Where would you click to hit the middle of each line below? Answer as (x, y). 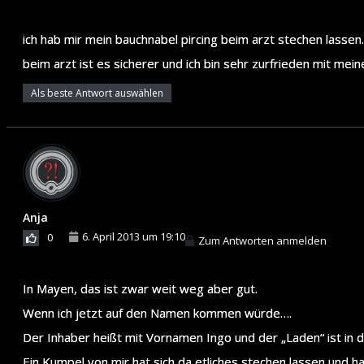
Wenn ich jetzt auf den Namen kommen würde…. (157, 312)
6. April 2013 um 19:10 (134, 236)
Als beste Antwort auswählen (97, 93)
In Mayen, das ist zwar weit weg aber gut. (140, 288)
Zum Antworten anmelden (262, 240)
